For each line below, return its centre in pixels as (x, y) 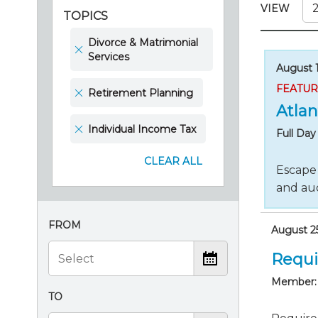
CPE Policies (61, 22)
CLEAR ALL (173, 161)
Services (109, 56)
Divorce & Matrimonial (143, 42)
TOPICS (86, 16)
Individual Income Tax (142, 129)
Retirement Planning (141, 93)
